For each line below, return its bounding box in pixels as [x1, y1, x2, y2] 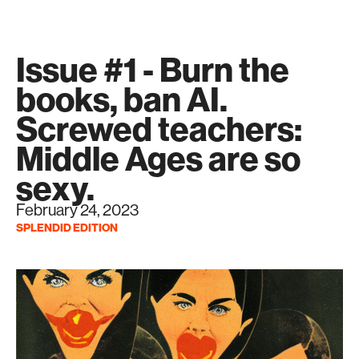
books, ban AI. [16, 83, 228, 118]
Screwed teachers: [16, 113, 302, 147]
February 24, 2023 [16, 202, 139, 219]
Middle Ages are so [16, 143, 301, 177]
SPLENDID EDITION [16, 222, 118, 234]
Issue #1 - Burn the [16, 54, 289, 88]
